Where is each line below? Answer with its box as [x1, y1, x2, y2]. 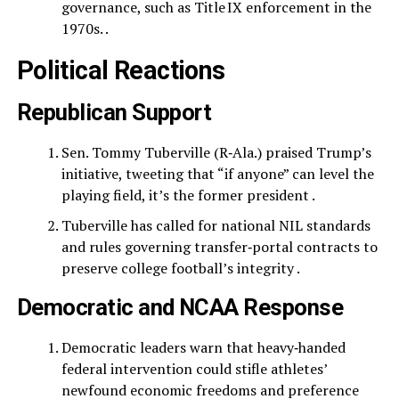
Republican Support [16, 99, 212, 126]
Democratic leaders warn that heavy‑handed [61, 338, 346, 357]
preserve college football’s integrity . [61, 258, 300, 278]
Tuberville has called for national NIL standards [61, 216, 370, 235]
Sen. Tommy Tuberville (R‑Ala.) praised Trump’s [61, 142, 371, 162]
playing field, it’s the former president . [61, 185, 315, 205]
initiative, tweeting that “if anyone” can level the [61, 164, 374, 183]
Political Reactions [16, 55, 225, 85]
